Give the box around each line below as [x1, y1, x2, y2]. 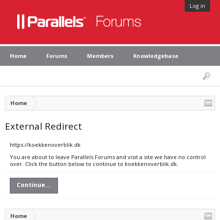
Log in [190, 2, 205, 9]
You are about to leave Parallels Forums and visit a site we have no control [10, 153, 206, 161]
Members [87, 52, 113, 59]
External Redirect [5, 120, 82, 132]
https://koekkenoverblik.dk [10, 141, 81, 148]
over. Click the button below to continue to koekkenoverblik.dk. [10, 160, 178, 167]
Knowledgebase [133, 52, 178, 59]
